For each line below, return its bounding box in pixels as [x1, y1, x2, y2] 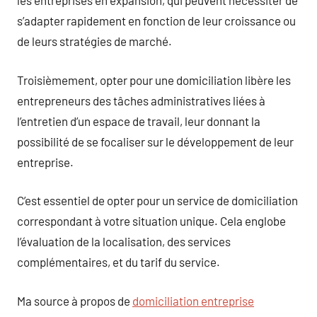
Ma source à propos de [17, 293, 132, 308]
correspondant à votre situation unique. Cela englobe [17, 214, 286, 228]
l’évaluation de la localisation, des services [17, 234, 231, 248]
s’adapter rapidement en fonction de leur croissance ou [17, 13, 296, 28]
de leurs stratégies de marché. [17, 34, 172, 48]
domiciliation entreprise [132, 293, 254, 308]
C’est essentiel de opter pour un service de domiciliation [17, 193, 298, 207]
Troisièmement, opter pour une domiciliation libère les [17, 72, 291, 87]
